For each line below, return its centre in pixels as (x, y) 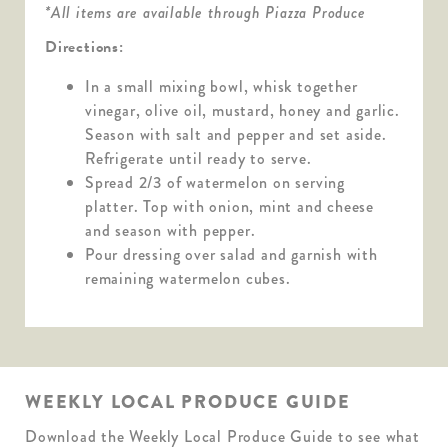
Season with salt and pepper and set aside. (236, 134)
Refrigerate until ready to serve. (198, 158)
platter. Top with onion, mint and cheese (230, 206)
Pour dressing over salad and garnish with (231, 254)
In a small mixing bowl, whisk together (221, 86)
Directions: (84, 46)
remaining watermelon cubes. (188, 278)
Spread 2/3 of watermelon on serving (215, 182)
